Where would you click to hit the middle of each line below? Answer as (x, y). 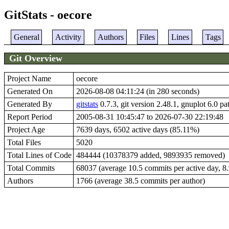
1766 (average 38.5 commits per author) (140, 180)
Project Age (26, 129)
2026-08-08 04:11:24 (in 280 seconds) (138, 91)
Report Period (29, 117)
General (26, 37)
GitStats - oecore (48, 15)
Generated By (29, 104)
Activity (68, 37)
